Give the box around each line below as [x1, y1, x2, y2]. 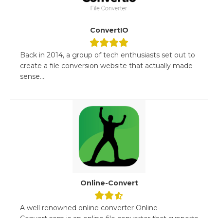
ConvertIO [90, 25, 128, 35]
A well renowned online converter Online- [20, 203, 160, 212]
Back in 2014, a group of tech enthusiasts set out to [20, 50, 195, 59]
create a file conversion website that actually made [20, 61, 193, 70]
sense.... [20, 72, 46, 81]
